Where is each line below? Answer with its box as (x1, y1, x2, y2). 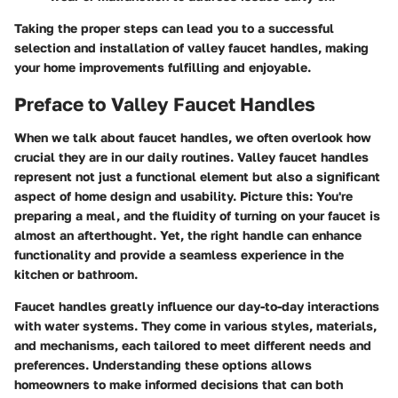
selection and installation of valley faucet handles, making (14, 39, 369, 55)
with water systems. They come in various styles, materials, (14, 318, 377, 334)
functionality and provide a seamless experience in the (14, 247, 344, 263)
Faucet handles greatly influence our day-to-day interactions (14, 298, 379, 314)
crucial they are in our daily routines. (14, 149, 237, 165)
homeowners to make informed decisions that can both (14, 377, 343, 393)
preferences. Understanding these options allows (14, 357, 312, 373)
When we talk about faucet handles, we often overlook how (14, 130, 371, 146)
